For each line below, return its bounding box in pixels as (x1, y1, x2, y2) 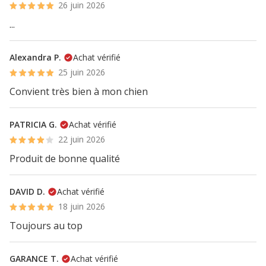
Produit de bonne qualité (9, 152, 120, 165)
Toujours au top (9, 219, 83, 232)
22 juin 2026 (58, 134, 106, 145)
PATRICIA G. (9, 119, 57, 130)
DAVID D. (9, 186, 45, 197)
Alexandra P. (9, 52, 61, 63)
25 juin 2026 (58, 66, 106, 78)
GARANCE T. (9, 253, 59, 264)
